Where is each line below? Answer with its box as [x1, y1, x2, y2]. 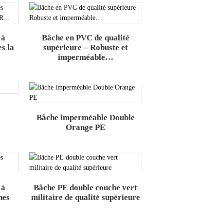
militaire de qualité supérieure [31, 193, 140, 202]
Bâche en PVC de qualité [41, 33, 129, 43]
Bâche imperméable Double [36, 113, 135, 123]
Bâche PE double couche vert [34, 183, 138, 193]
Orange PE [66, 123, 106, 132]
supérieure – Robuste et [43, 43, 128, 53]
